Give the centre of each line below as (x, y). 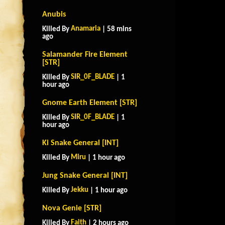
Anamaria (86, 29)
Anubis (54, 15)
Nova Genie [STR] (72, 208)
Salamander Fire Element (85, 55)
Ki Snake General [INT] (80, 143)
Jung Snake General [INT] (85, 176)
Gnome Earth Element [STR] (90, 103)
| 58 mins (116, 29)
